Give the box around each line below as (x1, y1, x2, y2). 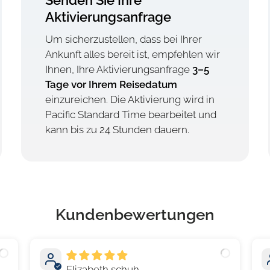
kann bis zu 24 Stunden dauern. (45, 124, 189, 136)
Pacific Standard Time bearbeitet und (45, 108, 216, 121)
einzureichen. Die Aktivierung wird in (45, 93, 215, 106)
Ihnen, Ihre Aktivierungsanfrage (45, 63, 192, 76)
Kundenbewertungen (55, 205, 215, 224)
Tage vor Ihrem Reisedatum (45, 78, 177, 91)
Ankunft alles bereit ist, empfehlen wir (45, 48, 220, 61)
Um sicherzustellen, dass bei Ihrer (45, 33, 202, 46)
